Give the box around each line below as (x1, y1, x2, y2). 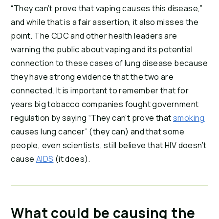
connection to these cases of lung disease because (11, 58, 208, 69)
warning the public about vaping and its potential (11, 44, 193, 55)
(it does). (53, 153, 90, 165)
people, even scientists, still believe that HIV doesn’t (11, 140, 207, 151)
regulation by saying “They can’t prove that (11, 112, 173, 124)
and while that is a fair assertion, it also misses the (11, 17, 198, 28)
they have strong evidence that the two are (11, 71, 174, 83)
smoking (173, 112, 205, 124)
